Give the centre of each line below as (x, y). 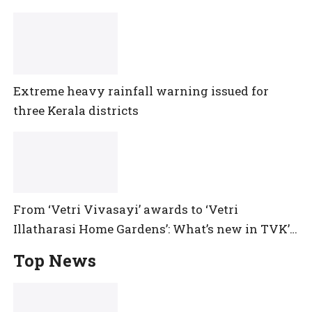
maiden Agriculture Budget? (96, 248)
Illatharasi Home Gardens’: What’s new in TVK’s (154, 228)
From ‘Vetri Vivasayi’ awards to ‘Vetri (125, 209)
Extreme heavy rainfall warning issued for (141, 91)
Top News (54, 260)
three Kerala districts (76, 110)
